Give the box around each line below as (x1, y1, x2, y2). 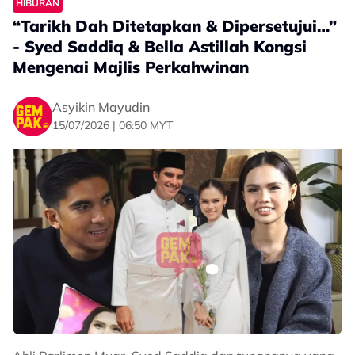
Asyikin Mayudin (52, 98, 150, 115)
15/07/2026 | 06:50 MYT (52, 117, 173, 132)
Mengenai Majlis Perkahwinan (13, 57, 249, 77)
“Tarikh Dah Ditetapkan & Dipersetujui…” (13, 16, 337, 36)
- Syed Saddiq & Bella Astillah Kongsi (13, 36, 307, 56)
